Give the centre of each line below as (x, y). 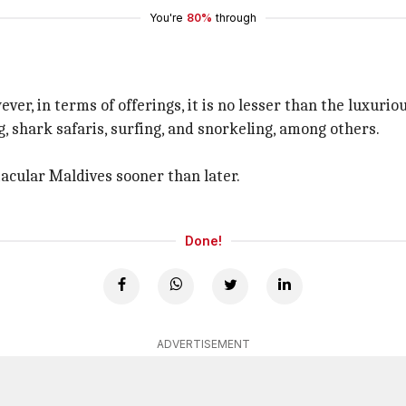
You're (166, 18)
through (236, 18)
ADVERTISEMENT (203, 344)
